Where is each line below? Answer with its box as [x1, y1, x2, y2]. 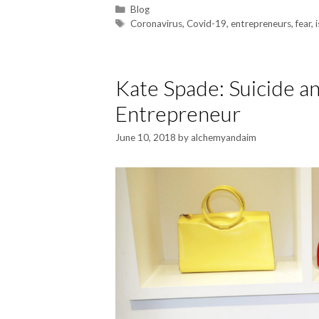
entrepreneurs [231, 17, 292, 29]
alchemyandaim [191, 132, 256, 144]
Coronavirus [130, 17, 183, 29]
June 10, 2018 [115, 132, 176, 144]
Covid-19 [187, 17, 227, 29]
